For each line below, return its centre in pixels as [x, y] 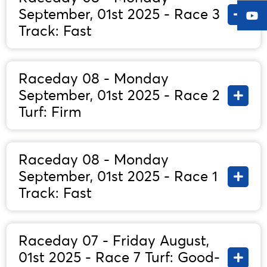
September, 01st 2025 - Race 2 [119, 95]
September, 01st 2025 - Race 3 [119, 14]
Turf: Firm [50, 112]
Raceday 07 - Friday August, [114, 241]
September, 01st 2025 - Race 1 [118, 176]
